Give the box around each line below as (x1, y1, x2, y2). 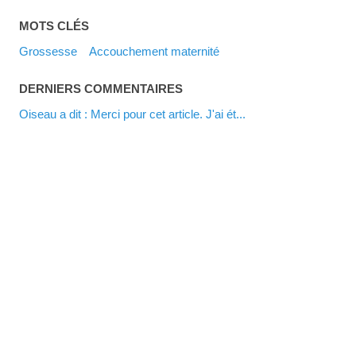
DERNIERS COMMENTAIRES (19, 81, 184, 95)
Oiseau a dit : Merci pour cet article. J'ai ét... (29, 106, 246, 121)
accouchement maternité (97, 44, 220, 58)
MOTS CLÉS (19, 18, 90, 33)
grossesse (29, 44, 78, 58)
